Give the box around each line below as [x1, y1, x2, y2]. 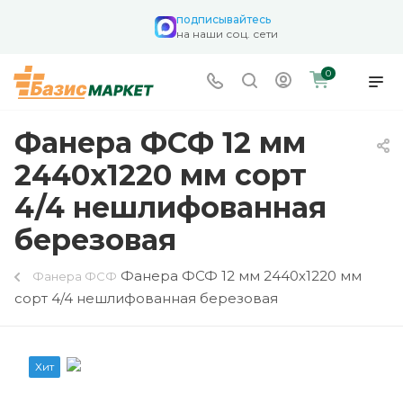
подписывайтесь [175, 13, 271, 26]
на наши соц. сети [175, 27, 278, 40]
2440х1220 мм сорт [14, 157, 307, 193]
